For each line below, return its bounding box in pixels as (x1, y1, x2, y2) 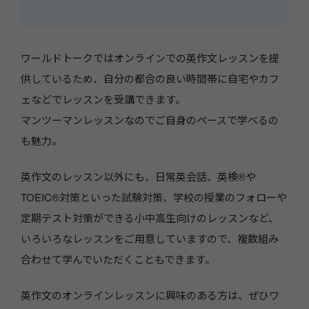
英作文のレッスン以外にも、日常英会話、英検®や (21, 168, 256, 183)
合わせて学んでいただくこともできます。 (21, 251, 215, 266)
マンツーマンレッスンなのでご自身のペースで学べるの (21, 112, 279, 127)
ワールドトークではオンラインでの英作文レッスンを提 (21, 50, 279, 65)
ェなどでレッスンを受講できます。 (21, 91, 186, 106)
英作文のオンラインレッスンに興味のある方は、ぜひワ (21, 287, 279, 302)
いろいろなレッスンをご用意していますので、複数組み (21, 230, 279, 246)
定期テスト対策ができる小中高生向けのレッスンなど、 (21, 210, 279, 225)
